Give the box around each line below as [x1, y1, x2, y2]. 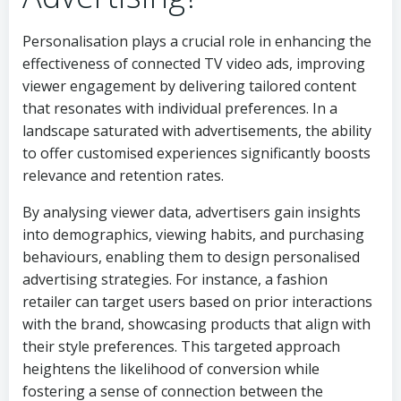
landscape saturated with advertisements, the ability [22, 121, 371, 141]
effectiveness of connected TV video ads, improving [22, 54, 365, 73]
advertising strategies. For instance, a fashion [22, 269, 328, 289]
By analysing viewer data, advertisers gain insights [22, 202, 361, 222]
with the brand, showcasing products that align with [22, 314, 371, 334]
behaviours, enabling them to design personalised [22, 247, 360, 267]
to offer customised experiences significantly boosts [22, 143, 371, 163]
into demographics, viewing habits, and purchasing [22, 225, 364, 244]
